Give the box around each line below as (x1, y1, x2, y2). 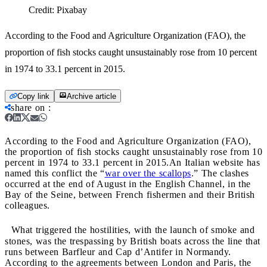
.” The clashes (191, 167, 249, 178)
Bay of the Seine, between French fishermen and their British (5, 189, 255, 200)
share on (11, 102, 45, 113)
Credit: (29, 4, 57, 15)
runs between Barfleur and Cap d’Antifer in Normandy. (5, 246, 231, 257)
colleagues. (5, 200, 50, 210)
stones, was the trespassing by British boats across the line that (5, 235, 260, 246)
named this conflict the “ (5, 167, 105, 178)
